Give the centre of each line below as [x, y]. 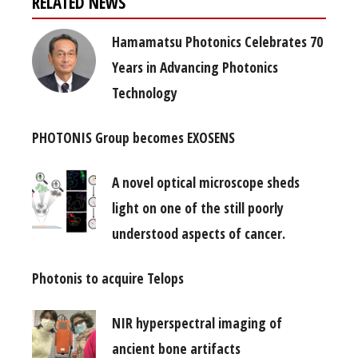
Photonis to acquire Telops [108, 278]
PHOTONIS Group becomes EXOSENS [133, 138]
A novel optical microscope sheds [206, 183]
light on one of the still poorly [198, 208]
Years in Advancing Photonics [195, 68]
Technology [145, 93]
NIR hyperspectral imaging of [197, 323]
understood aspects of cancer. [199, 234]
